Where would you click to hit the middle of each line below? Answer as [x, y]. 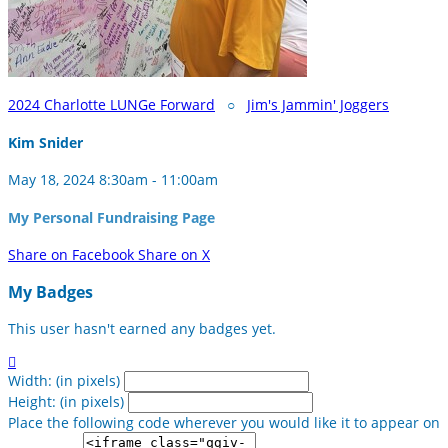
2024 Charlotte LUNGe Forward [111, 104]
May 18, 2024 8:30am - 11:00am [113, 180]
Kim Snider [45, 142]
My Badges [50, 291]
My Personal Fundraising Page [111, 217]
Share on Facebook [71, 255]
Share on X [174, 255]
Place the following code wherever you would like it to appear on [224, 423]
